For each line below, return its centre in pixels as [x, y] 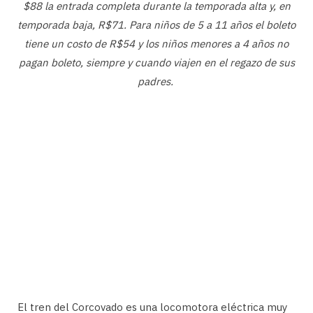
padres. [156, 81]
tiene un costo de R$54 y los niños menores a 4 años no [156, 43]
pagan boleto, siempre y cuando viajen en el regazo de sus [156, 62]
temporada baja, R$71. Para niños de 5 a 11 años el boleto [156, 24]
